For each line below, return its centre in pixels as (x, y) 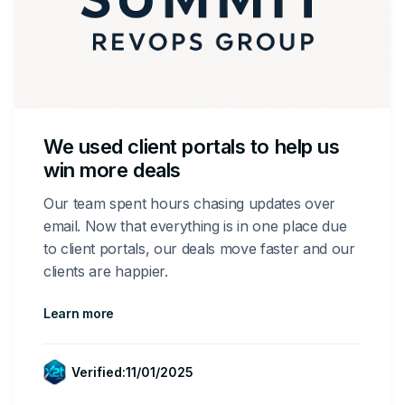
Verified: (99, 372)
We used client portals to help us (192, 147)
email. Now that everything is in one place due (195, 226)
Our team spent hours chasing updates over (189, 204)
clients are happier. (106, 272)
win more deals (112, 170)
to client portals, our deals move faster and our (199, 249)
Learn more (79, 314)
